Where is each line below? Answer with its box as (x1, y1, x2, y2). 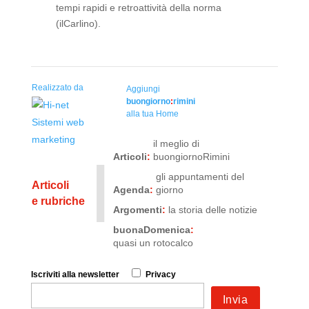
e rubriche (31, 195, 85, 207)
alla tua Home (126, 109, 179, 119)
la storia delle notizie (168, 204, 257, 215)
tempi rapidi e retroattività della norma (55, 2, 221, 13)
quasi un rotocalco (112, 237, 193, 248)
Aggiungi (126, 84, 160, 94)
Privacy (145, 270, 176, 279)
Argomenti (112, 204, 162, 215)
